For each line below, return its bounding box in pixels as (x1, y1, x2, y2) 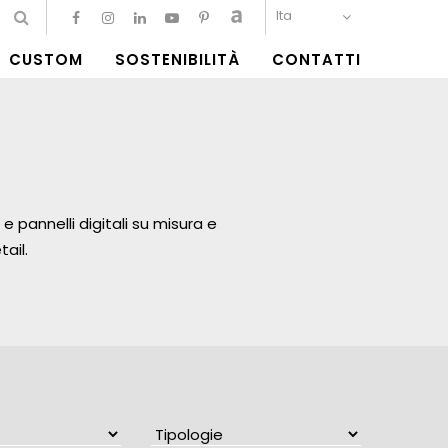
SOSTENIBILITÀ (115, 49, 240, 70)
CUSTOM (9, 49, 83, 70)
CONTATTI (272, 49, 361, 70)
